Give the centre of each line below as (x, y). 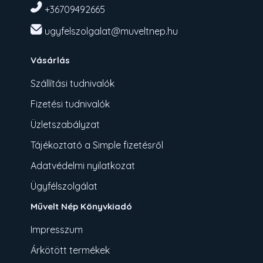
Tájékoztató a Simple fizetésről (97, 145)
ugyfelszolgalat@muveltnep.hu (112, 31)
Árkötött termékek (70, 250)
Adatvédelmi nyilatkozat (83, 166)
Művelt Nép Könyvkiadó (82, 207)
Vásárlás (50, 60)
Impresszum (57, 230)
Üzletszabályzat (65, 125)
